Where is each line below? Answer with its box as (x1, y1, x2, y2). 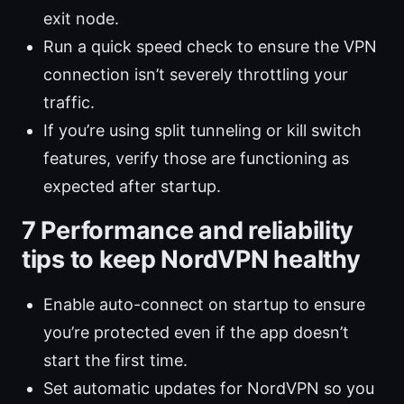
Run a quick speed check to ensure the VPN (43, 37, 377, 57)
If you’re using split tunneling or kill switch (43, 121, 362, 141)
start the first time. (43, 351, 188, 371)
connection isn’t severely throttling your (43, 65, 348, 85)
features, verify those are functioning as (43, 149, 349, 169)
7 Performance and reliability (22, 216, 354, 246)
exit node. (43, 9, 119, 29)
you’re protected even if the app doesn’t (43, 323, 349, 343)
